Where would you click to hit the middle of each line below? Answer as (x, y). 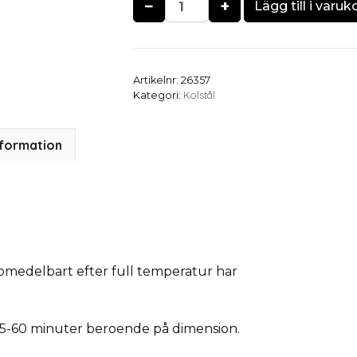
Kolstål (200, 95)
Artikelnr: (157, 80)
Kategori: (159, 95)
